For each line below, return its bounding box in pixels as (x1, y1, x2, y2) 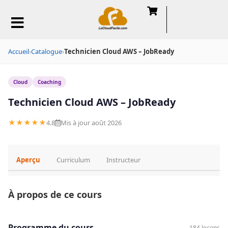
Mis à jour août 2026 (61, 118, 122, 127)
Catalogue (31, 47, 62, 56)
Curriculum (56, 155, 90, 164)
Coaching (38, 78, 61, 85)
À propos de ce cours (8, 188, 102, 201)
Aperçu (16, 155, 40, 164)
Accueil (8, 47, 29, 56)
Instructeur (106, 155, 140, 164)
